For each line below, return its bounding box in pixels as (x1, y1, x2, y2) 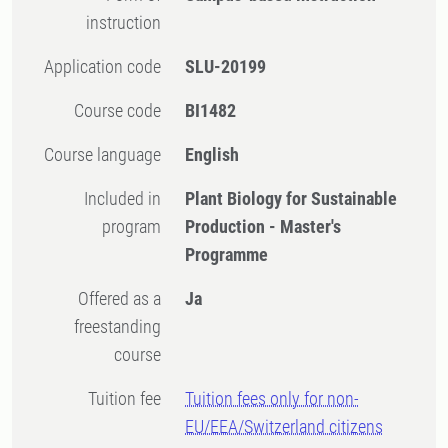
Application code (54, 56, 162, 77)
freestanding (74, 316, 162, 337)
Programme (185, 244, 269, 265)
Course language (54, 144, 162, 165)
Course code (84, 100, 162, 121)
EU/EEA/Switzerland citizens (185, 416, 384, 437)
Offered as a (78, 288, 90, 309)
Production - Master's (185, 216, 342, 237)
